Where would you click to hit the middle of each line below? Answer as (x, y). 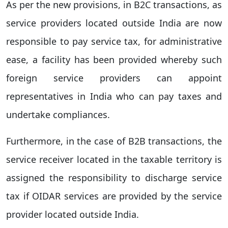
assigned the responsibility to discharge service (114, 178)
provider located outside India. (73, 214)
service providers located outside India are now (114, 23)
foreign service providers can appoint (114, 78)
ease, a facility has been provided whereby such (114, 60)
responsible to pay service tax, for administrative (114, 41)
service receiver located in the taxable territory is (114, 159)
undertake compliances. (58, 115)
